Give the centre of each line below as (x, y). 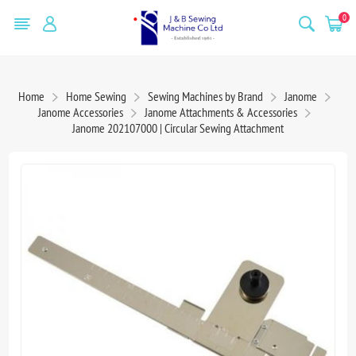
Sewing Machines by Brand (205, 96)
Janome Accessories (80, 112)
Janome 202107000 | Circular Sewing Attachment (178, 128)
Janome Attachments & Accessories (221, 112)
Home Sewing (96, 96)
